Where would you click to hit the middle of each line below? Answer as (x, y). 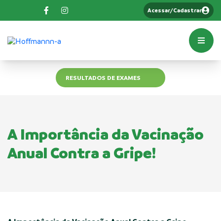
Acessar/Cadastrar (175, 10)
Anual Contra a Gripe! (82, 153)
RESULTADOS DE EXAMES (103, 78)
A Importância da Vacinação (106, 134)
